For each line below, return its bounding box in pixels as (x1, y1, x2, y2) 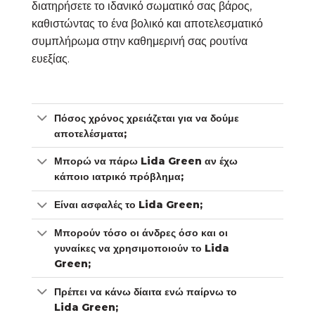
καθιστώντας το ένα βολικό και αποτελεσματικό (32, 17, 263, 31)
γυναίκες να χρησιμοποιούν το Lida (54, 241, 230, 255)
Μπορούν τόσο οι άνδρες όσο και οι (54, 226, 229, 239)
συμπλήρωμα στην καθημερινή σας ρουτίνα (32, 34, 247, 49)
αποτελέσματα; (54, 127, 127, 140)
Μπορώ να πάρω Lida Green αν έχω (54, 155, 238, 168)
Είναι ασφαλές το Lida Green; (54, 198, 203, 212)
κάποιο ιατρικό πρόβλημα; (54, 170, 184, 184)
